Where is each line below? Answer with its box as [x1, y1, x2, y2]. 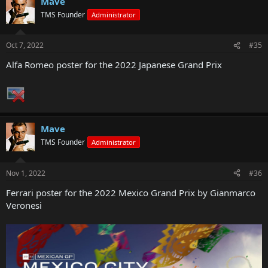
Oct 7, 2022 [6, 40, 44, 51]
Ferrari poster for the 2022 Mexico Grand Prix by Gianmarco [6, 186, 255, 199]
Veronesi [6, 199, 42, 211]
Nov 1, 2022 [6, 167, 45, 178]
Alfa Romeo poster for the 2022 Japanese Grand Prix [6, 59, 222, 71]
